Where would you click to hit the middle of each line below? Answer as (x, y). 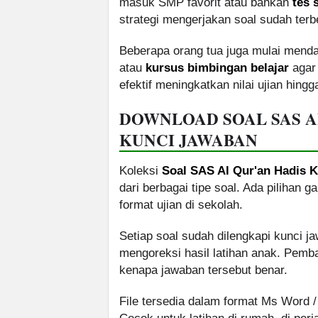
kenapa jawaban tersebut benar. (203, 270)
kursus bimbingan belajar (217, 68)
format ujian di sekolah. (181, 205)
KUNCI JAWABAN (188, 140)
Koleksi (141, 171)
